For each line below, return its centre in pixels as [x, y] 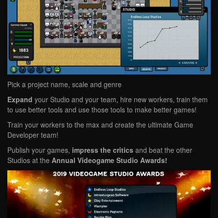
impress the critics [103, 150]
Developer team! [33, 135]
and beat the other [163, 150]
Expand [20, 99]
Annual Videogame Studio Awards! [109, 160]
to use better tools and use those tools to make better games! [102, 109]
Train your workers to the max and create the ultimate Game [100, 124]
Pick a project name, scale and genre [64, 84]
